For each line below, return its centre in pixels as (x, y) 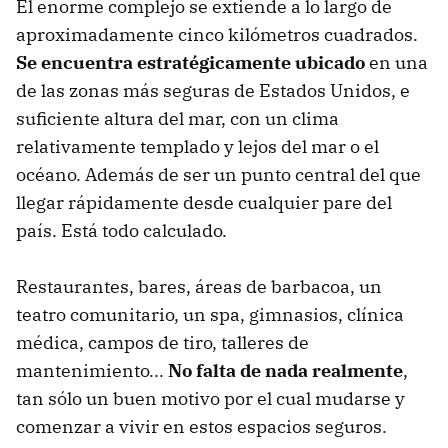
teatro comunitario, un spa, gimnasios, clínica (210, 315)
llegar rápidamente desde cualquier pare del (204, 203)
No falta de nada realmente (285, 371)
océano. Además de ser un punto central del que (218, 175)
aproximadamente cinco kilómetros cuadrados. (217, 35)
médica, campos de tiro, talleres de (162, 343)
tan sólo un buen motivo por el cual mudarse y (210, 399)
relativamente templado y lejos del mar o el (197, 147)
